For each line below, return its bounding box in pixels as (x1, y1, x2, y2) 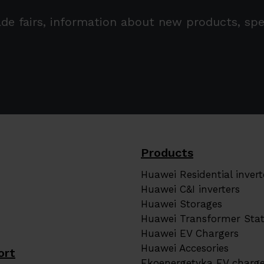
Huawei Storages (141, 198, 222, 210)
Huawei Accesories (141, 242, 229, 254)
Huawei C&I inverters (141, 183, 240, 195)
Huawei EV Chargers (141, 227, 239, 239)
